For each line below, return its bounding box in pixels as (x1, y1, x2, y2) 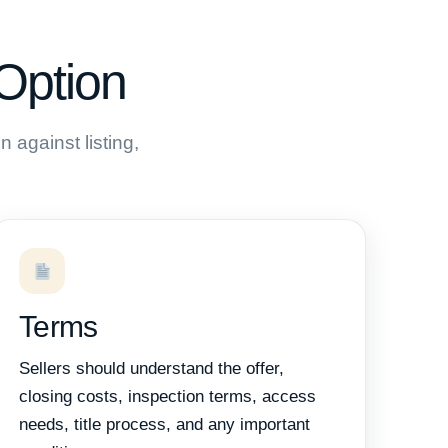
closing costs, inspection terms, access (19, 387, 316, 407)
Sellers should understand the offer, (19, 359, 284, 379)
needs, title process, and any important (19, 415, 310, 435)
